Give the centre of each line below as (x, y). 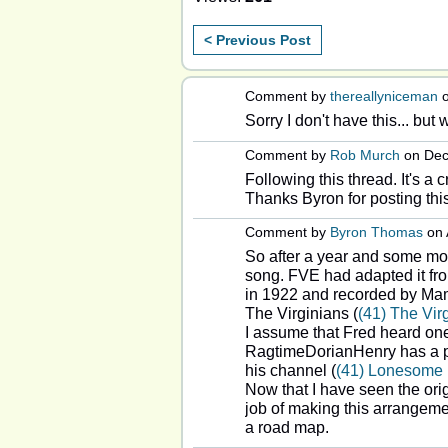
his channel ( (290, 370)
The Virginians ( (301, 313)
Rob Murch (365, 154)
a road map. (287, 427)
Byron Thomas (376, 231)
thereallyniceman (384, 95)
